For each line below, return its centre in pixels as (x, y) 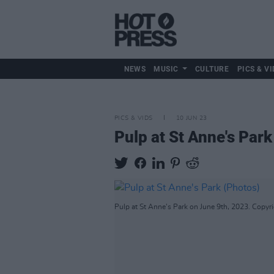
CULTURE (212, 69)
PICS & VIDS (134, 118)
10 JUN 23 (191, 118)
